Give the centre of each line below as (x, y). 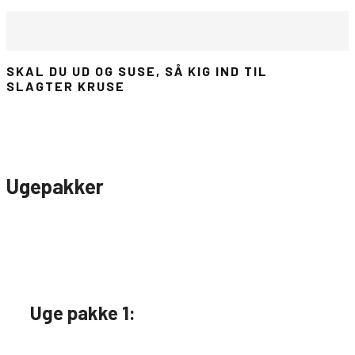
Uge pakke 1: (83, 312)
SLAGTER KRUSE (66, 86)
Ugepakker (55, 186)
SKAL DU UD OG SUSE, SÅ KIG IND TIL (137, 71)
